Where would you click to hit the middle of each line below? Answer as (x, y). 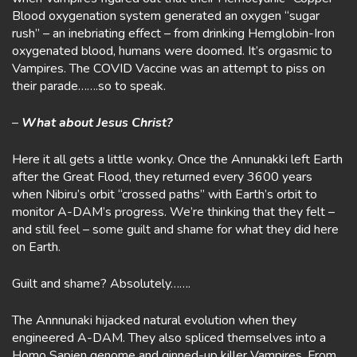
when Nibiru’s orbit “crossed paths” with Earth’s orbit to (165, 194)
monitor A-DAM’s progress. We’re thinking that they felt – (173, 212)
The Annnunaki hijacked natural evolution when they (154, 320)
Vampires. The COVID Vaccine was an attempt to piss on (169, 69)
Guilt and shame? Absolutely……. (101, 284)
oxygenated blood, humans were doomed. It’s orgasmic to (172, 51)
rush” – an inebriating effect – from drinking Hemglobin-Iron (173, 33)
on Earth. (36, 247)
